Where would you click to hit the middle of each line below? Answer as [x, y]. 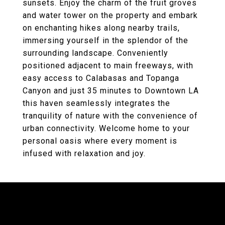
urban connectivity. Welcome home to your [106, 128]
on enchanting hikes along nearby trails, [101, 28]
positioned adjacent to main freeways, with [108, 66]
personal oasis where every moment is [100, 141]
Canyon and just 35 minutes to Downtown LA [111, 91]
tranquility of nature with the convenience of [110, 116]
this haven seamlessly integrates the [96, 103]
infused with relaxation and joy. [84, 153]
